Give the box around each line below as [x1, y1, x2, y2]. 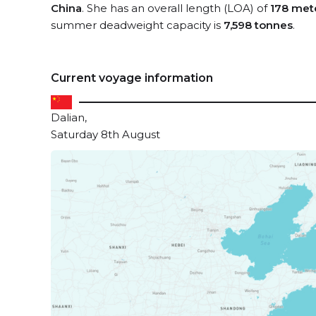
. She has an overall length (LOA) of [82, 1, 270, 15]
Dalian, [51, 111, 87, 124]
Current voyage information [51, 71, 213, 85]
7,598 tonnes [224, 18, 293, 32]
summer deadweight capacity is [51, 18, 224, 32]
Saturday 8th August [51, 128, 160, 141]
